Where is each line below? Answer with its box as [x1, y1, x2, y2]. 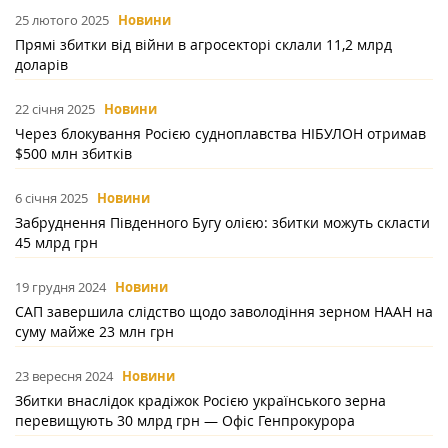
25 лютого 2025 [15, 11, 109, 30]
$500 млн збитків [15, 144, 132, 164]
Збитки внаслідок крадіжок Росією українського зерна [15, 391, 386, 411]
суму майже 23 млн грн [15, 322, 174, 342]
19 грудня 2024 [15, 278, 106, 297]
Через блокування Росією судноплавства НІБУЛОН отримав [15, 124, 426, 144]
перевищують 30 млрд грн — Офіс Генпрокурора [15, 411, 355, 431]
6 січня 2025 [15, 189, 88, 208]
